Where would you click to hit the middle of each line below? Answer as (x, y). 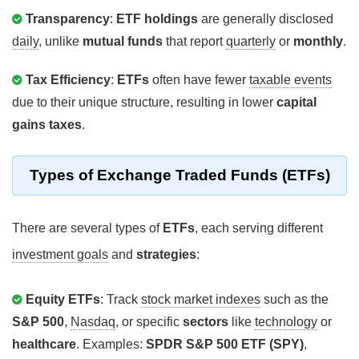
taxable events (290, 80)
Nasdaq (93, 322)
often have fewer (199, 80)
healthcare (44, 345)
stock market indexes (201, 300)
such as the (294, 300)
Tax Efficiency (68, 80)
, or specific (149, 322)
